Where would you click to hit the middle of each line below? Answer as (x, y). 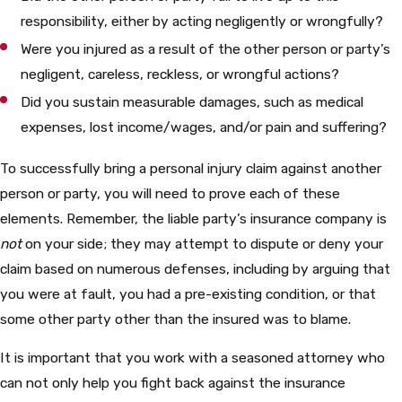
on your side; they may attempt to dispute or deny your (204, 243)
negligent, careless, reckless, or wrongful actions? (180, 74)
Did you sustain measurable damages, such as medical (192, 102)
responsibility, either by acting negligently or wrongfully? (202, 22)
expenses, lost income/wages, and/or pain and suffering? (204, 127)
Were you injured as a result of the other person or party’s (206, 49)
